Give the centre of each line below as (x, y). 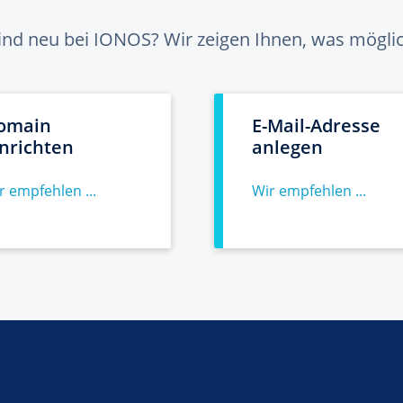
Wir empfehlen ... (309, 191)
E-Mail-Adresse (316, 125)
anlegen (287, 147)
